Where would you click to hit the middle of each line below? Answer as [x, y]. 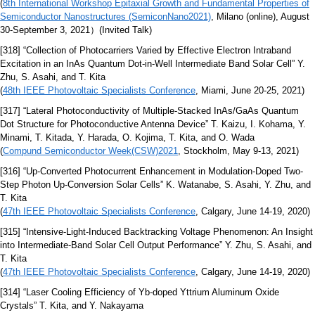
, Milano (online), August [260, 17]
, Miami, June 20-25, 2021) [250, 91]
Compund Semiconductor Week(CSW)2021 [90, 151]
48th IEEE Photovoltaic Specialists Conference [99, 91]
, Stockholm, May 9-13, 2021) [238, 151]
